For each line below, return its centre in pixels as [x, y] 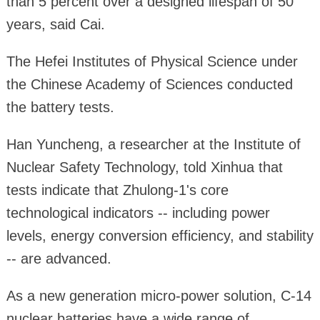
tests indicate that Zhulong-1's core [117, 190]
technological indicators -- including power [138, 213]
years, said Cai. [55, 25]
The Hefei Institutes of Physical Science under [152, 62]
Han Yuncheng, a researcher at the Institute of [153, 145]
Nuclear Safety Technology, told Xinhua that [144, 167]
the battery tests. [60, 107]
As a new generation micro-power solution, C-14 [159, 296]
